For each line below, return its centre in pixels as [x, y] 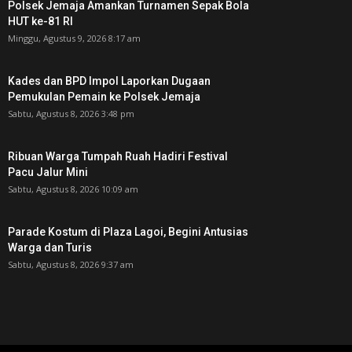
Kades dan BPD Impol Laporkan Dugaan [109, 81]
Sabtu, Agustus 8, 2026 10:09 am [73, 189]
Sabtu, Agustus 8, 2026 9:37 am [71, 265]
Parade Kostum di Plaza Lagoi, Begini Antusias [128, 232]
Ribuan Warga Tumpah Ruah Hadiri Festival [118, 157]
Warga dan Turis [50, 248]
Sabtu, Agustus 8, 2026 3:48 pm [71, 114]
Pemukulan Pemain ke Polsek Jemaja [104, 97]
